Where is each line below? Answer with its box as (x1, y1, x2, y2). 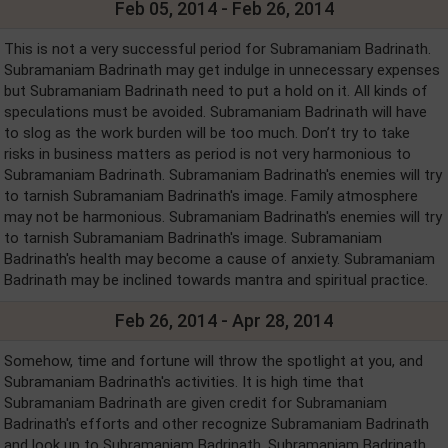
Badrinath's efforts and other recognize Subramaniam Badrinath (4, 415, 429, 433)
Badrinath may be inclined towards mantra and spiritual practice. (4, 271, 436, 289)
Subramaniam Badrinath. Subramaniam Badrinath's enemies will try (4, 166, 442, 184)
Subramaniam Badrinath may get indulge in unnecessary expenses (4, 61, 440, 79)
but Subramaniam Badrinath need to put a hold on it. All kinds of (4, 82, 428, 100)
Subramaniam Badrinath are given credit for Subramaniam (4, 394, 387, 412)
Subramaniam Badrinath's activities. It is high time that (4, 373, 364, 391)
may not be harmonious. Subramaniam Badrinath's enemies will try (4, 208, 442, 226)
